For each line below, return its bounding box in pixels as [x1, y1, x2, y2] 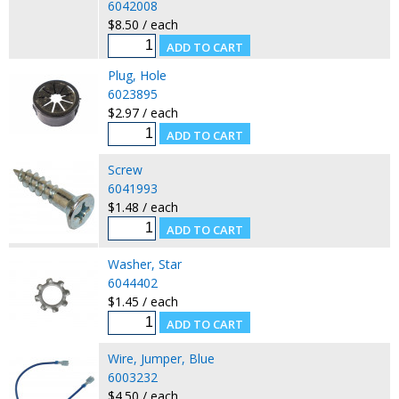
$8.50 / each [107, 15, 178, 33]
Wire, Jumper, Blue [107, 349, 215, 367]
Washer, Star [107, 255, 182, 273]
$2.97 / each [107, 103, 178, 121]
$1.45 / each [107, 292, 178, 310]
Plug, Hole [107, 66, 167, 84]
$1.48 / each [107, 198, 178, 216]
